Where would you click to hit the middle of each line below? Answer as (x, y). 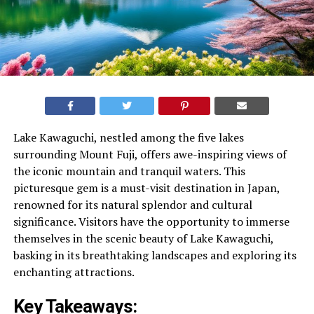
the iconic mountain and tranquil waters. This (129, 171)
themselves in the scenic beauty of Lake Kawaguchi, (143, 239)
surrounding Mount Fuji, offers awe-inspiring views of (150, 155)
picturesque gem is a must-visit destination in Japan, (146, 188)
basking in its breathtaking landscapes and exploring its (155, 255)
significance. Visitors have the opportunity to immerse (151, 222)
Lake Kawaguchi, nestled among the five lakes (128, 138)
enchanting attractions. (74, 272)
